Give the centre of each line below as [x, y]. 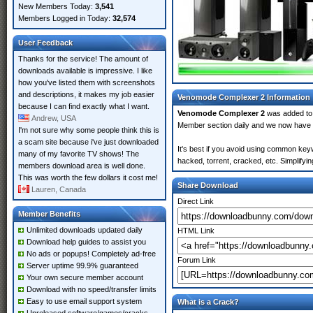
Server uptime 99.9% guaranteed [82, 265]
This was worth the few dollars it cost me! [88, 177]
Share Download [208, 185]
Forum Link [197, 260]
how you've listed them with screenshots [87, 82]
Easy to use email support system [84, 301]
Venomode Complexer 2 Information [244, 97]
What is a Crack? [208, 302]
